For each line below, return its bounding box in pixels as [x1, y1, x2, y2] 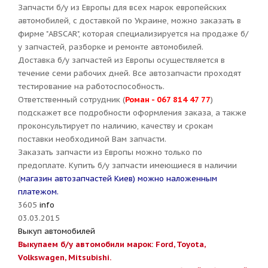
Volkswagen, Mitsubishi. [18, 252, 111, 263]
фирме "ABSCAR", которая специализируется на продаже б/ [18, 29, 248, 39]
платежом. [18, 187, 59, 197]
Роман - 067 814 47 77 [125, 95, 211, 105]
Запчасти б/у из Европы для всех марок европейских [18, 2, 227, 13]
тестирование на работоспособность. [18, 81, 165, 92]
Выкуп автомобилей [18, 226, 95, 236]
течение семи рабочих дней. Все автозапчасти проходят [18, 68, 241, 78]
